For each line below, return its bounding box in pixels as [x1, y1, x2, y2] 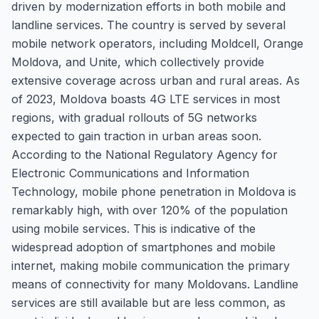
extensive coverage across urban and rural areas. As [11, 73, 300, 88]
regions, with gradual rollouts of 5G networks [11, 110, 257, 125]
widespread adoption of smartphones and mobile [11, 240, 276, 254]
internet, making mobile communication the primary [11, 258, 290, 273]
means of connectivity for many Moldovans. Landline [11, 277, 298, 291]
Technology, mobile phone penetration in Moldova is [11, 184, 296, 199]
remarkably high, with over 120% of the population [11, 203, 288, 217]
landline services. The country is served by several [11, 18, 286, 32]
